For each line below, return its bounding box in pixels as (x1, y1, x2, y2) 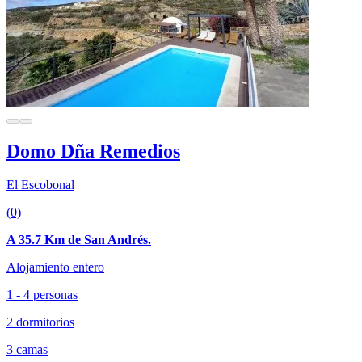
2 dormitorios (6, 315, 74, 330)
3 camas (6, 343, 48, 357)
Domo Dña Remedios (6, 140, 180, 162)
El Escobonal (6, 178, 74, 192)
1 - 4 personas (6, 288, 78, 302)
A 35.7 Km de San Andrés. (6, 233, 151, 247)
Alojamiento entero (6, 260, 104, 275)
